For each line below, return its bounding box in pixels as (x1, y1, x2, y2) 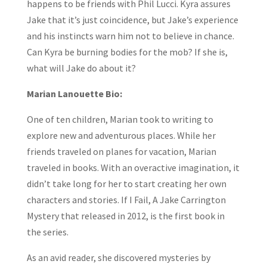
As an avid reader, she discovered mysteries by (26, 251, 210, 263)
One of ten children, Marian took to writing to (26, 113, 213, 125)
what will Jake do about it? (26, 61, 136, 74)
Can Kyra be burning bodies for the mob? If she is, (26, 45, 228, 58)
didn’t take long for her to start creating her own (26, 177, 226, 190)
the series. (26, 225, 69, 238)
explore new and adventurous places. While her (26, 129, 216, 141)
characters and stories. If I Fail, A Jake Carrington (26, 193, 226, 206)
